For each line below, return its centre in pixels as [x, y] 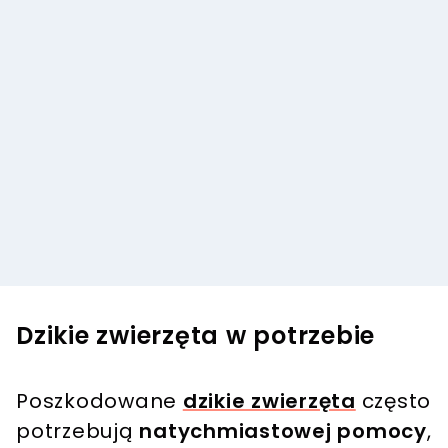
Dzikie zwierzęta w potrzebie [195, 335]
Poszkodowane [99, 400]
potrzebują [78, 430]
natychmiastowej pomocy [283, 430]
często [393, 400]
